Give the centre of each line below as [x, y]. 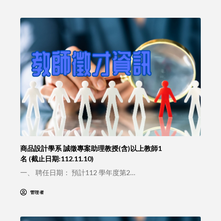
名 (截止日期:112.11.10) [57, 159]
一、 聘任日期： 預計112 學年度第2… [77, 173]
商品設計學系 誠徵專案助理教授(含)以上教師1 [91, 148]
